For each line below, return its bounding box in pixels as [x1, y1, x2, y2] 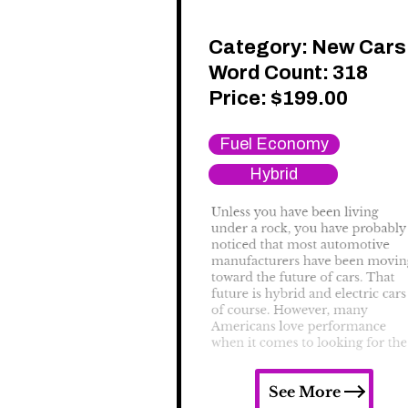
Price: [209, 87, 270, 110]
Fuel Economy [219, 135, 329, 154]
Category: [209, 36, 311, 59]
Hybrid [249, 165, 298, 184]
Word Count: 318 [209, 62, 368, 85]
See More [269, 382, 342, 402]
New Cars [311, 36, 406, 59]
